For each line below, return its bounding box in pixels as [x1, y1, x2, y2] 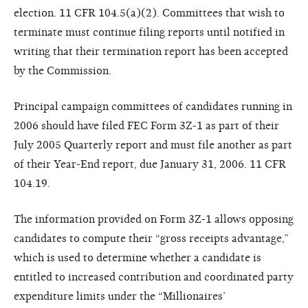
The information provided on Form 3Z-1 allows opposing [14, 212, 294, 225]
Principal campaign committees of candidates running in [14, 100, 292, 113]
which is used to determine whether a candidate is [14, 251, 261, 264]
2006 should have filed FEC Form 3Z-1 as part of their [14, 119, 279, 132]
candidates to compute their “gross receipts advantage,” [14, 232, 289, 245]
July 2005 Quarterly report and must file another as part [14, 138, 292, 151]
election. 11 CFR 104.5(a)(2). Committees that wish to [14, 6, 285, 19]
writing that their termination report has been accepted [14, 45, 288, 58]
